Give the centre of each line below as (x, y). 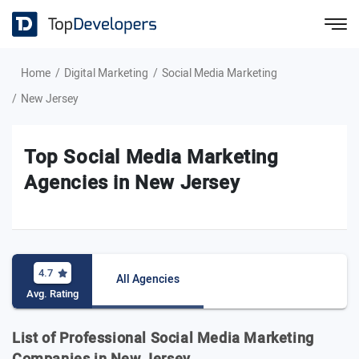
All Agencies (148, 279)
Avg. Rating (52, 294)
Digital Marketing (106, 73)
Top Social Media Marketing (151, 157)
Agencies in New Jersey (132, 183)
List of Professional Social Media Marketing (163, 339)
